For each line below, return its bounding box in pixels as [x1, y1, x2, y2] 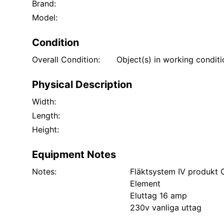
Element [130, 178, 160, 188]
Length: [32, 110, 60, 120]
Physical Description [32, 78, 132, 90]
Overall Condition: [32, 54, 100, 64]
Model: [32, 12, 57, 22]
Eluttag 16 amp [130, 190, 187, 200]
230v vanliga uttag [130, 202, 201, 212]
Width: [32, 96, 56, 106]
